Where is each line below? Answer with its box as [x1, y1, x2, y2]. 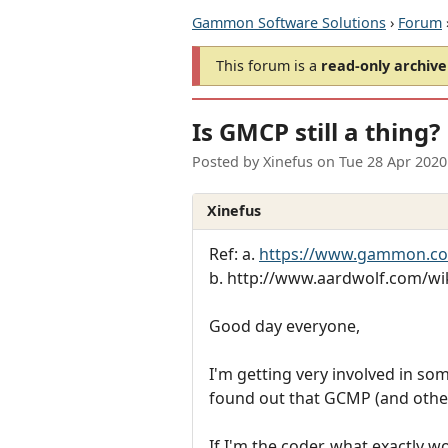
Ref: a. [209, 242, 259, 265]
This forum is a [216, 56, 321, 75]
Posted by [192, 152, 263, 172]
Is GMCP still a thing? [192, 115, 440, 149]
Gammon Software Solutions [192, 13, 386, 32]
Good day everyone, [209, 314, 360, 337]
